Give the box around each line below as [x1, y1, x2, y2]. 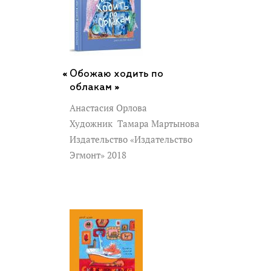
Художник [70, 117, 115, 129]
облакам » [70, 81, 120, 93]
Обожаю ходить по [70, 68, 163, 80]
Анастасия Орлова [70, 102, 147, 114]
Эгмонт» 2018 [70, 149, 129, 161]
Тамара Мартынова [115, 117, 200, 129]
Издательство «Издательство [70, 133, 192, 145]
